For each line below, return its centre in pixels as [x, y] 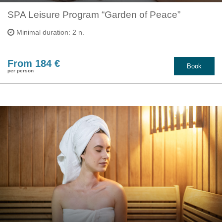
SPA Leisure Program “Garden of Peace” [94, 14]
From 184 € [34, 64]
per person [21, 71]
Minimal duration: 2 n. [49, 32]
